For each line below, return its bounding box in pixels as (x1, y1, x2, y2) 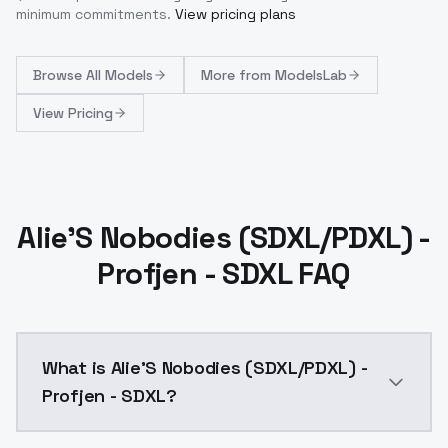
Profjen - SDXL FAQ (97, 253, 351, 293)
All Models (86, 65, 153, 84)
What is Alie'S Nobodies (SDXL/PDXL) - (42, 355, 368, 379)
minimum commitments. (16, 4, 171, 23)
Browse (33, 65, 86, 84)
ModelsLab (275, 65, 347, 84)
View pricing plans (175, 4, 296, 23)
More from (201, 65, 275, 84)
